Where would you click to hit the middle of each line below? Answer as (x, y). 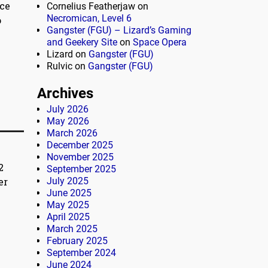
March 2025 (72, 229)
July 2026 (68, 109)
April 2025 (68, 217)
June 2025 (69, 193)
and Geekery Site (82, 42)
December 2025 (80, 145)
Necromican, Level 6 (89, 19)
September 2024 (81, 253)
